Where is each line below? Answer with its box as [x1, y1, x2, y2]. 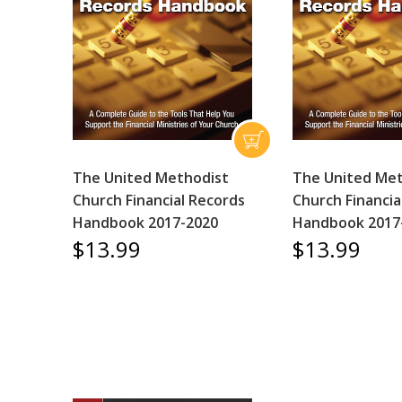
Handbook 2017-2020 [72, 213, 218, 232]
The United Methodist [72, 168, 229, 188]
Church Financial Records [72, 190, 245, 210]
